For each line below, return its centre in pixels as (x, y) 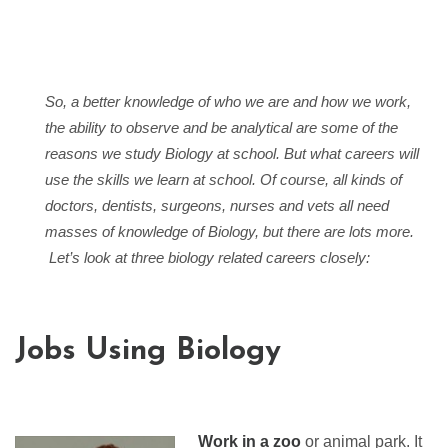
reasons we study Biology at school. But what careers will (232, 154)
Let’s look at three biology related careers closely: (207, 258)
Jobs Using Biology (148, 352)
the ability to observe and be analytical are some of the (221, 128)
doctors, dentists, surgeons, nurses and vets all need (217, 206)
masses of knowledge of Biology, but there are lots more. (229, 232)
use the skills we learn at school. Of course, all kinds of (223, 180)
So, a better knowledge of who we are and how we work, (228, 102)
